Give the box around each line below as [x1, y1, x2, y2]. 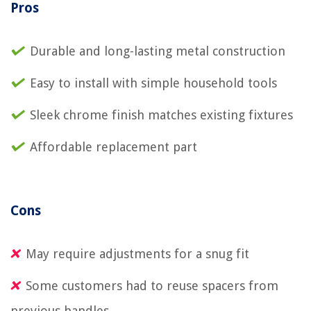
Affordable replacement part [30, 139, 197, 154]
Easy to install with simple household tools [30, 75, 277, 90]
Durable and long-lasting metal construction [30, 43, 285, 58]
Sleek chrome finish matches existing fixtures [30, 107, 293, 122]
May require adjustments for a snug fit [26, 246, 249, 261]
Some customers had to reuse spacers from [26, 278, 278, 293]
